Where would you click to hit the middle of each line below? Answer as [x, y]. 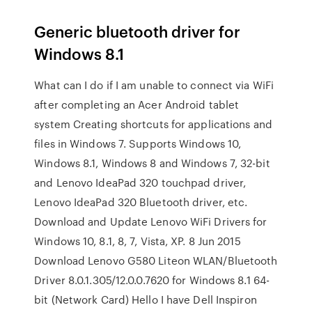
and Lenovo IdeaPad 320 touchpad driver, [140, 182]
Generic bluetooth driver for [138, 31]
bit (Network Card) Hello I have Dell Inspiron [146, 299]
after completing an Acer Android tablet [137, 104]
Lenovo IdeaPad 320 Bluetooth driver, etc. [141, 202]
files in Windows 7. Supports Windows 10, [138, 143]
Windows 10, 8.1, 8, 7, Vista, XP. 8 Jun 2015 [138, 241]
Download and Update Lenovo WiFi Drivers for [151, 221]
